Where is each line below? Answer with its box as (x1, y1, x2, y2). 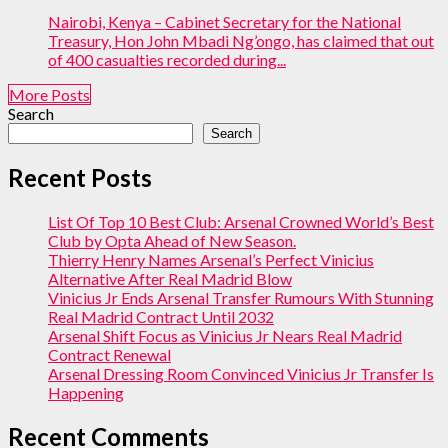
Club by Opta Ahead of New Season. (48, 231, 296, 251)
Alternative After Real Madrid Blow (48, 269, 292, 289)
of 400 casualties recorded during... (48, 49, 286, 69)
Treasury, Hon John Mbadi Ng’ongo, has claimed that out (48, 30, 434, 50)
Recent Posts (8, 163, 152, 193)
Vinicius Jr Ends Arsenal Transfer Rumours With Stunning (48, 288, 434, 308)
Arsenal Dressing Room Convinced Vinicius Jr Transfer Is (48, 364, 434, 384)
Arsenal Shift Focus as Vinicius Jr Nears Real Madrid (48, 326, 402, 346)
